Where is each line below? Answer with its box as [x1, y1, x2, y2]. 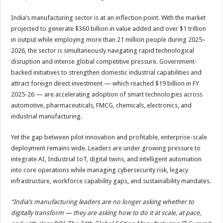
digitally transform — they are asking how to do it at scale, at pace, [11, 209, 202, 217]
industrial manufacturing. [11, 112, 83, 120]
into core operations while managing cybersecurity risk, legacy [11, 166, 189, 174]
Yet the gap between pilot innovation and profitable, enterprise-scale [11, 133, 208, 141]
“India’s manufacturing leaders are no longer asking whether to [11, 198, 195, 206]
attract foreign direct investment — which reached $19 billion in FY [11, 80, 200, 87]
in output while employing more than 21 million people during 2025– [11, 36, 206, 43]
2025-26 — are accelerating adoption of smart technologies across [11, 91, 203, 98]
